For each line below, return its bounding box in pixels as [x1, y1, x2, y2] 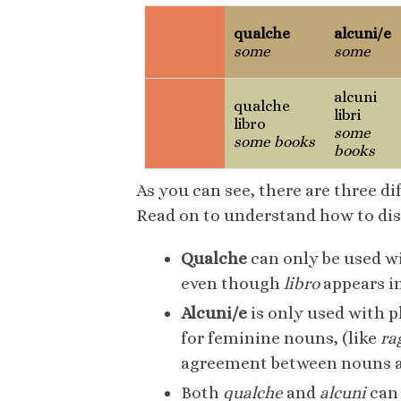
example [154, 115, 213, 133]
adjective [154, 33, 216, 52]
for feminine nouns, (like [181, 328, 380, 348]
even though [181, 274, 284, 294]
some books [234, 132, 315, 151]
